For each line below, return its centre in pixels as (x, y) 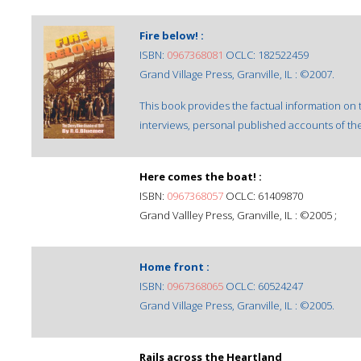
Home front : (174, 267)
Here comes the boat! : (201, 176)
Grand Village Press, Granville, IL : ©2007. (237, 74)
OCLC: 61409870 (263, 196)
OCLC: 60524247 (263, 286)
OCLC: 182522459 (266, 55)
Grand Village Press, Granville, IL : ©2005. (237, 305)
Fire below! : (172, 35)
